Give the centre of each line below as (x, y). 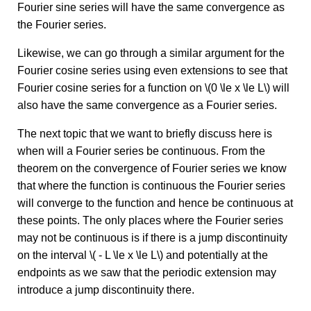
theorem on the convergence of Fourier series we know (152, 169)
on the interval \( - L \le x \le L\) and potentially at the (143, 255)
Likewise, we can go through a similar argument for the (151, 53)
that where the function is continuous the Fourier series (151, 186)
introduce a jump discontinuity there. (106, 290)
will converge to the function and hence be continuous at (155, 203)
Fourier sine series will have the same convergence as (151, 8)
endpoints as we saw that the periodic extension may (147, 273)
